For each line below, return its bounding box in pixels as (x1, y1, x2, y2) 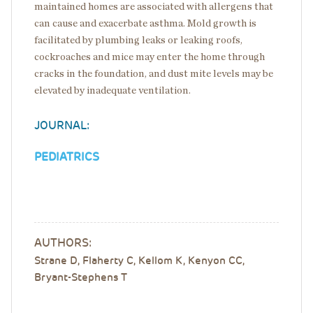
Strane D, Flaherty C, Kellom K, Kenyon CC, (34, 254, 245, 268)
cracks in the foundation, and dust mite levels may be (34, 68, 273, 79)
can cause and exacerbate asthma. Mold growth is (34, 18, 256, 29)
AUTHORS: (34, 235, 92, 250)
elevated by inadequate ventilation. (34, 85, 191, 96)
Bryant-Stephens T (34, 270, 127, 284)
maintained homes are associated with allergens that (34, 1, 273, 12)
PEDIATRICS (34, 150, 99, 164)
